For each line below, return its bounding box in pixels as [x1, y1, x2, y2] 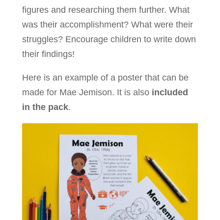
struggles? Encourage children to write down [22, 34, 196, 45]
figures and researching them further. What [22, 5, 190, 15]
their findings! [22, 49, 75, 59]
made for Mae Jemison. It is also [22, 87, 152, 98]
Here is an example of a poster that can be [22, 73, 189, 83]
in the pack [22, 102, 68, 112]
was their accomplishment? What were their [22, 20, 193, 30]
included [151, 87, 188, 98]
